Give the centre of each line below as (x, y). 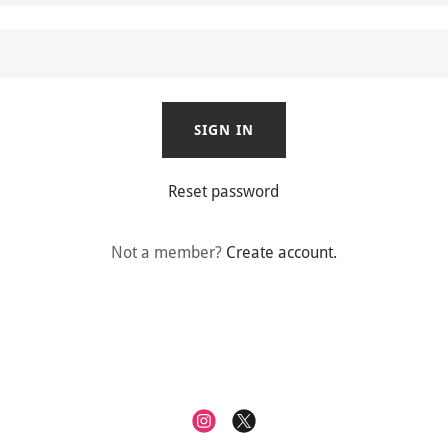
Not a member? (166, 252)
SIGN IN (223, 130)
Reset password (224, 191)
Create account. (281, 252)
